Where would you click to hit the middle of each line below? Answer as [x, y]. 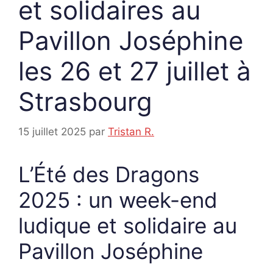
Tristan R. [131, 131]
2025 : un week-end [118, 200]
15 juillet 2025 [52, 131]
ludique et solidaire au [128, 225]
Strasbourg [85, 102]
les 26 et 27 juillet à [135, 71]
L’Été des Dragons [109, 174]
